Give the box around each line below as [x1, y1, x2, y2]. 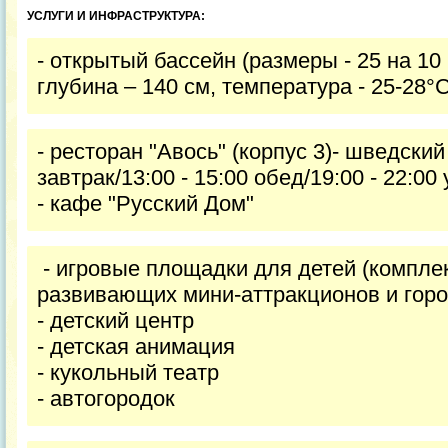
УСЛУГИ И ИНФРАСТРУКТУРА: [27, 9, 205, 23]
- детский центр [37, 308, 194, 333]
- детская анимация [37, 334, 235, 359]
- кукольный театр [37, 360, 219, 385]
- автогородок [37, 386, 181, 411]
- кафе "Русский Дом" [37, 191, 254, 216]
